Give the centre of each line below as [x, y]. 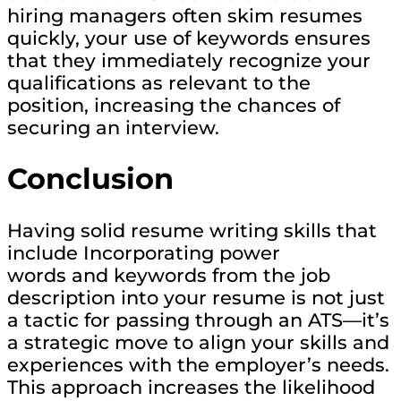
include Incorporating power [144, 252]
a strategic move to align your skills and [198, 342]
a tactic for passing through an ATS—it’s [198, 320]
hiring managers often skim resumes [185, 15]
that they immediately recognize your [189, 60]
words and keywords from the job [169, 275]
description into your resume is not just [196, 297]
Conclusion [90, 179]
